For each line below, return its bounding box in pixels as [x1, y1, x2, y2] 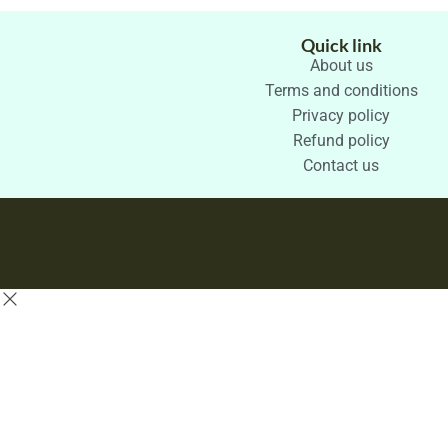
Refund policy [292, 130, 390, 150]
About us [309, 55, 373, 75]
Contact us [303, 155, 379, 175]
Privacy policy [292, 105, 390, 125]
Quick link [300, 33, 382, 56]
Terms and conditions [264, 80, 418, 100]
